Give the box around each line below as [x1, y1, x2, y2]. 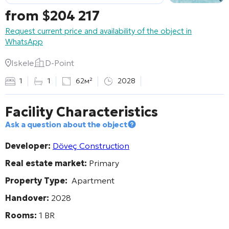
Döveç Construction [53, 140, 129, 151]
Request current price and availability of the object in [5, 26, 192, 36]
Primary [87, 157, 119, 168]
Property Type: [5, 175, 67, 186]
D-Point [45, 57, 74, 68]
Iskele [11, 57, 34, 68]
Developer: [5, 140, 51, 151]
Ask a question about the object [5, 119, 127, 129]
